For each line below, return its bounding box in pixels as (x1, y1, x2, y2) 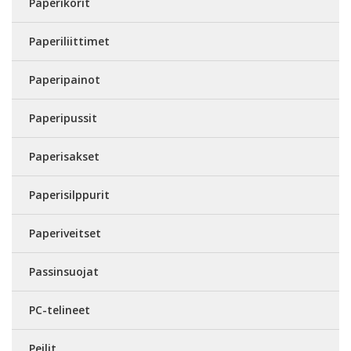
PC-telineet (29, 302, 90, 317)
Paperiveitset (29, 226, 101, 241)
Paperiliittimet (29, 34, 110, 49)
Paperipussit (29, 110, 97, 125)
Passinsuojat (29, 264, 99, 279)
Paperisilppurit (29, 187, 110, 202)
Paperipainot (29, 72, 100, 87)
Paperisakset (29, 149, 100, 164)
